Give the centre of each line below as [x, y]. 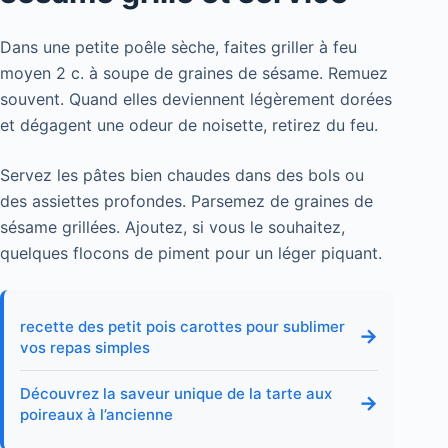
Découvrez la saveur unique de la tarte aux [176, 393]
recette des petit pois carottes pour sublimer [182, 326]
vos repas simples [85, 347]
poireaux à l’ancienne [96, 414]
